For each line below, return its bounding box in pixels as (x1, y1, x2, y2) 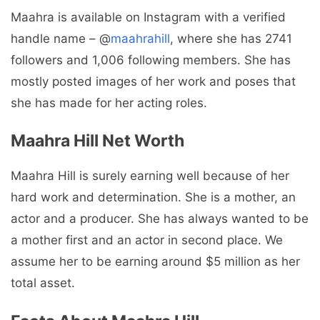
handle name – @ (11, 31, 111, 46)
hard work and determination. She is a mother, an (11, 190, 296, 205)
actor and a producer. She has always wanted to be (11, 211, 309, 226)
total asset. (11, 276, 75, 291)
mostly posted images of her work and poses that (11, 74, 296, 89)
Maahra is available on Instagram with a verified (11, 9, 286, 24)
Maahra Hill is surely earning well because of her (11, 169, 289, 184)
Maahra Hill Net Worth (11, 131, 184, 151)
